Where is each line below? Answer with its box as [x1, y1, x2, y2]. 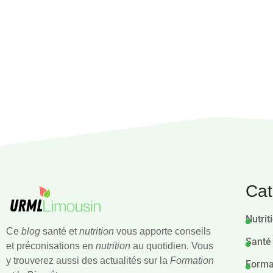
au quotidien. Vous [130, 241, 213, 252]
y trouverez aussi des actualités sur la [6, 255, 170, 266]
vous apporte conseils [114, 226, 211, 237]
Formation [170, 255, 214, 266]
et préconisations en [6, 241, 96, 252]
